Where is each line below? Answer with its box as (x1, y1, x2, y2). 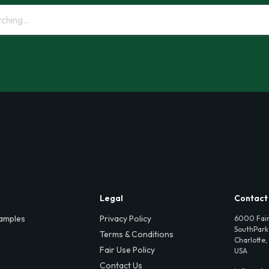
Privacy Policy (100, 213, 151, 224)
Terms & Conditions (100, 228, 174, 240)
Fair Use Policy (100, 244, 155, 255)
